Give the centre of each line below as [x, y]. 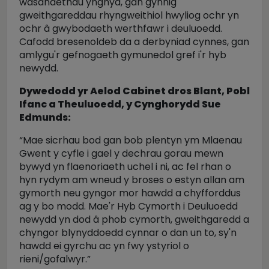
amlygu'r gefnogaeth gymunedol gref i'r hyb [123, 55]
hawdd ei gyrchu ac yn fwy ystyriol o [104, 246]
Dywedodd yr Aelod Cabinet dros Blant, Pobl [134, 91]
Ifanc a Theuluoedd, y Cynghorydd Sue [120, 104]
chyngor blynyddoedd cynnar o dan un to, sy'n [128, 233]
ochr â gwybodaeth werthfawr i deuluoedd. [121, 29]
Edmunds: [45, 117]
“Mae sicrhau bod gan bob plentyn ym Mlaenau [131, 140]
